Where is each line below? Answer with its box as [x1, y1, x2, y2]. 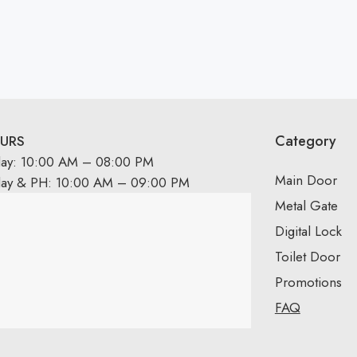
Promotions [274, 273, 342, 292]
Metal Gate [274, 196, 338, 215]
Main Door [274, 171, 337, 190]
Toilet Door [274, 247, 340, 266]
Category [274, 131, 336, 151]
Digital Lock [274, 222, 342, 241]
